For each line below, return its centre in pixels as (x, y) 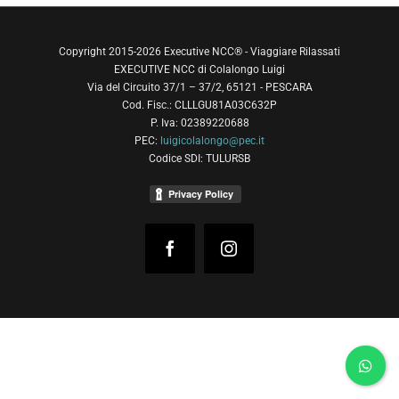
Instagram (260, 255)
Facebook (200, 255)
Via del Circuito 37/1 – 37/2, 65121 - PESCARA (199, 88)
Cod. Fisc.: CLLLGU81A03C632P (199, 106)
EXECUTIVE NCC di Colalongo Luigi (199, 70)
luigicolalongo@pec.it (212, 141)
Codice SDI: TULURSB (199, 159)
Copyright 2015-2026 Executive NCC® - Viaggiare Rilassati (199, 52)
